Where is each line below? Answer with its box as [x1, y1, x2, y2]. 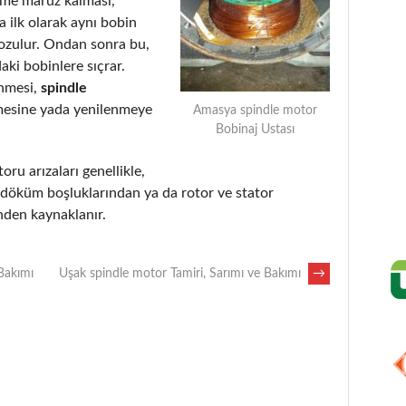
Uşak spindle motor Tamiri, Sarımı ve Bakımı [59, 266, 304, 280]
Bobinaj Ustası [216, 122, 295, 136]
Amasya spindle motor [193, 103, 317, 117]
